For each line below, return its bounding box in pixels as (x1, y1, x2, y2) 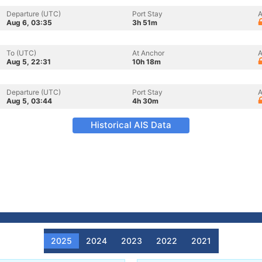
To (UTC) (6, 49, 36, 57)
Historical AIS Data (91, 119, 171, 130)
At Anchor (132, 49, 164, 57)
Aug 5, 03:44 (6, 96, 52, 105)
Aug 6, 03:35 (6, 18, 52, 27)
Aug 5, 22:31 (6, 57, 51, 66)
